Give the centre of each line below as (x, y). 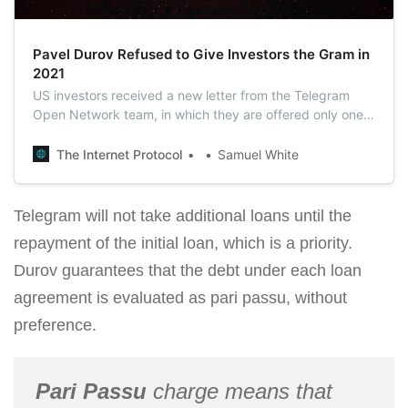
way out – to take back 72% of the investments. (174, 133)
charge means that (240, 391)
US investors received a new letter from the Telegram (191, 95)
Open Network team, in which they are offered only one (198, 114)
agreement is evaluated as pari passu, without (180, 297)
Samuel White (258, 154)
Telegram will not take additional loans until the (183, 215)
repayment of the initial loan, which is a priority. (183, 243)
